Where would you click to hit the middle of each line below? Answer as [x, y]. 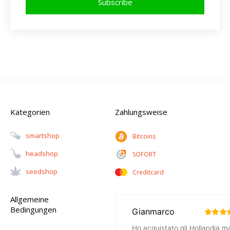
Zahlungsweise [141, 112]
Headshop [42, 154]
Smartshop [43, 136]
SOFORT [144, 155]
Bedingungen [33, 210]
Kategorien [30, 112]
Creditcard [148, 172]
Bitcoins [144, 137]
